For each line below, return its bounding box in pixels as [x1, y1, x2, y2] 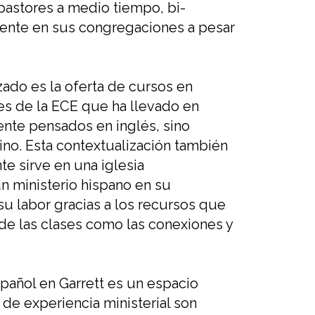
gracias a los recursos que [54, 196, 226, 214]
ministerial [103, 295, 170, 312]
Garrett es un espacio [59, 275, 198, 292]
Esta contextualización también [25, 137, 228, 155]
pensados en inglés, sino [25, 117, 190, 135]
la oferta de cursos [50, 78, 176, 96]
